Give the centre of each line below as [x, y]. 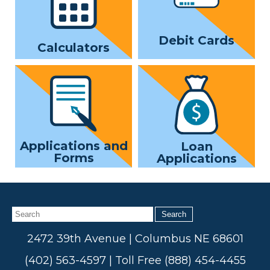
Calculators [74, 47]
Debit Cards [196, 40]
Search [174, 214]
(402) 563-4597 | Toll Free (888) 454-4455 [135, 260]
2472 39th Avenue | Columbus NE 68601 [135, 238]
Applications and [74, 146]
